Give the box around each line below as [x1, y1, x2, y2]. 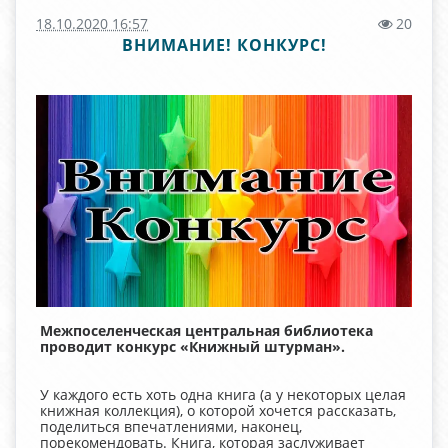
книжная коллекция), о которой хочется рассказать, [40, 400, 396, 420]
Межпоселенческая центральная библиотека [40, 320, 373, 340]
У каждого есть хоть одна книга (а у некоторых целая [40, 384, 406, 404]
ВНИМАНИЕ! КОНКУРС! [121, 34, 327, 56]
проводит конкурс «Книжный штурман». [40, 336, 345, 356]
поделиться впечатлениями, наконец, [40, 416, 302, 436]
